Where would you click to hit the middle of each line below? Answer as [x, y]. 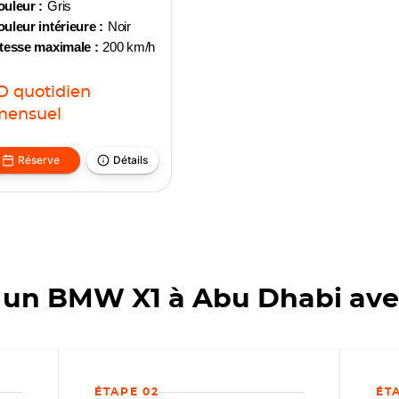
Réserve [39, 160]
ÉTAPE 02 [127, 392]
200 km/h [129, 47]
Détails [131, 160]
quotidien [52, 93]
